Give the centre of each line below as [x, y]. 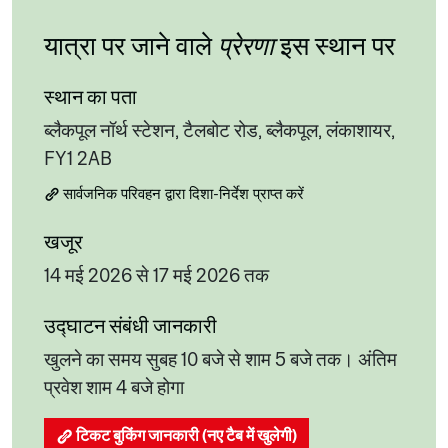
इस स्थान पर [334, 46]
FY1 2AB [78, 159]
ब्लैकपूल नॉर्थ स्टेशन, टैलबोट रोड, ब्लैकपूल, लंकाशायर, [219, 131]
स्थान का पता [90, 97]
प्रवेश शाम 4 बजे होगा [114, 387]
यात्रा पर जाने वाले [131, 46]
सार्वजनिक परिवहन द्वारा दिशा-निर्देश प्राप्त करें [183, 193]
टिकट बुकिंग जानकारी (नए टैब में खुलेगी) [186, 435]
